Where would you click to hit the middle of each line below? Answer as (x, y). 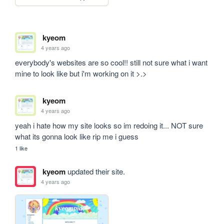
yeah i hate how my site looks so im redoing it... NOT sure (109, 125)
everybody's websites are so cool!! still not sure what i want (111, 62)
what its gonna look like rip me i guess (77, 136)
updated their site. (95, 171)
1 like (21, 148)
